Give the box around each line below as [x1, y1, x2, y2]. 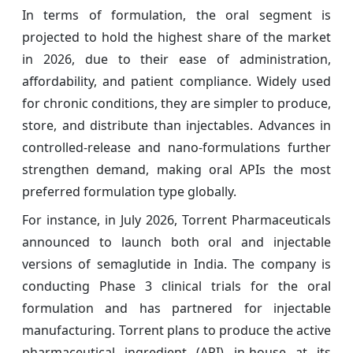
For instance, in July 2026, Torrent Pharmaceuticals [22, 211, 331, 229]
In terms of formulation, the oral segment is [22, 6, 331, 24]
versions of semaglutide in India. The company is [22, 255, 331, 273]
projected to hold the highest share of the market [22, 28, 331, 46]
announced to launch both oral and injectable [22, 233, 331, 251]
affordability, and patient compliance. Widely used [22, 72, 331, 91]
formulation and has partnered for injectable [22, 299, 331, 318]
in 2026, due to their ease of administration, [22, 50, 331, 69]
